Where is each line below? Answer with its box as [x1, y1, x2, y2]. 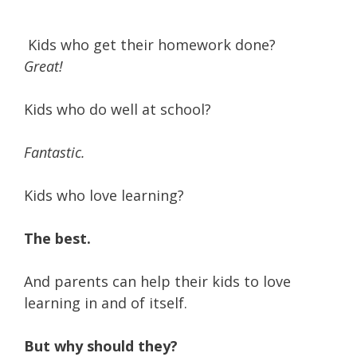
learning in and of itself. [24, 293, 187, 312]
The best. [24, 229, 91, 248]
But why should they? [24, 336, 178, 355]
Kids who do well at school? [24, 100, 211, 119]
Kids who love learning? [24, 186, 184, 205]
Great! [24, 57, 63, 76]
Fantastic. [24, 143, 85, 162]
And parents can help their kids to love [24, 272, 291, 291]
